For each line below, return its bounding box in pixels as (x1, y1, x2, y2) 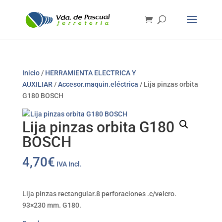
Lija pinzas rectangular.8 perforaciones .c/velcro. (22, 190, 176, 198)
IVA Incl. (56, 160, 82, 168)
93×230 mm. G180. (22, 201, 81, 209)
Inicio (22, 69, 40, 77)
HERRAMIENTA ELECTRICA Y (45, 69, 136, 77)
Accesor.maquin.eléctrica (57, 80, 138, 88)
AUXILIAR (22, 80, 53, 88)
